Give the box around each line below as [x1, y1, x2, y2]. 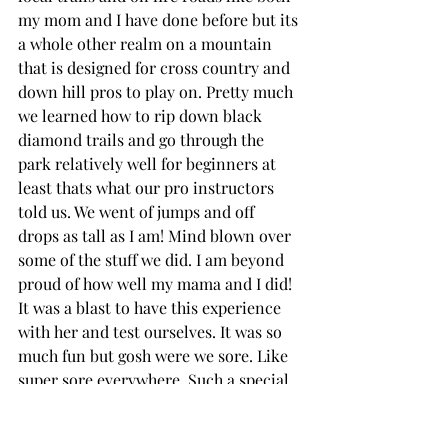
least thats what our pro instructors [18, 177, 278, 199]
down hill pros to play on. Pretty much [18, 81, 297, 103]
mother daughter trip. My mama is [18, 393, 268, 415]
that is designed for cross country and [18, 57, 294, 79]
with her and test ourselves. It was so [18, 321, 286, 343]
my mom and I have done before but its [18, 9, 302, 31]
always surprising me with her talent [18, 417, 285, 439]
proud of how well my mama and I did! [18, 273, 296, 295]
